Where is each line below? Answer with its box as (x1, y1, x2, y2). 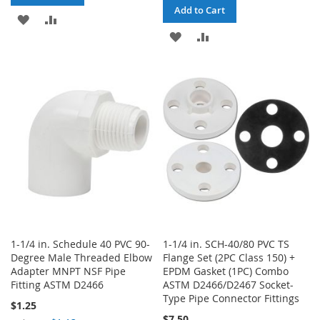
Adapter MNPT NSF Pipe (11, 264, 126, 279)
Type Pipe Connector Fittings (163, 291, 300, 306)
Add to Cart (174, 4, 226, 17)
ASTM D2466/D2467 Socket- (163, 278, 294, 292)
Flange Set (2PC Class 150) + (163, 251, 296, 265)
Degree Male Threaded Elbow (11, 251, 152, 265)
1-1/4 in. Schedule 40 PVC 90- (11, 237, 150, 251)
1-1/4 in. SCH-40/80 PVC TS (163, 237, 290, 251)
